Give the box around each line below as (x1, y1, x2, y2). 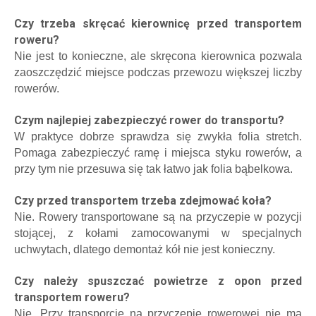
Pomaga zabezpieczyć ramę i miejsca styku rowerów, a (14, 146, 302, 159)
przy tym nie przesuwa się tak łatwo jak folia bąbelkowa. (14, 162, 293, 175)
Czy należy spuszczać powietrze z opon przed (14, 274, 302, 288)
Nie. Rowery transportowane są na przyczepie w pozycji (14, 210, 302, 223)
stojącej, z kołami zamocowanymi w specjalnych (14, 226, 302, 239)
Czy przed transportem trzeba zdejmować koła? (14, 193, 272, 207)
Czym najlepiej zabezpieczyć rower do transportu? (14, 113, 284, 127)
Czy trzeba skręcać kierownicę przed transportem (14, 16, 302, 30)
